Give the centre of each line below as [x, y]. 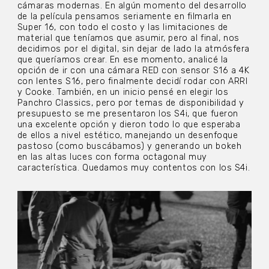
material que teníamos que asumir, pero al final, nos [128, 38]
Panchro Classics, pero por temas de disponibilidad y [131, 103]
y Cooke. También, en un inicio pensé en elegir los [123, 92]
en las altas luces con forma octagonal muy [112, 157]
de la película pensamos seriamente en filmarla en [125, 17]
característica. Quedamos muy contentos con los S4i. [134, 168]
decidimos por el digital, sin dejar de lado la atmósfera [134, 49]
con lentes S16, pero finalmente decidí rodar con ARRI [132, 82]
